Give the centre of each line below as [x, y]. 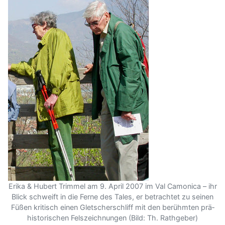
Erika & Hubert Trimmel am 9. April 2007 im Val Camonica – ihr [113, 186]
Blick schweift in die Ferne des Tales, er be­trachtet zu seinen [113, 196]
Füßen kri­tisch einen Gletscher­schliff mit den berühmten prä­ [113, 207]
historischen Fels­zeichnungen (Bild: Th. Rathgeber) [113, 217]
